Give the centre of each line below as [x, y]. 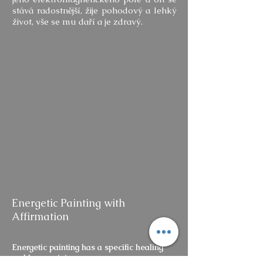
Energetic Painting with [68, 203]
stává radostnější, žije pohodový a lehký [95, 11]
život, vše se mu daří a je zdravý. [77, 22]
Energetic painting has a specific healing [87, 247]
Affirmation [40, 217]
